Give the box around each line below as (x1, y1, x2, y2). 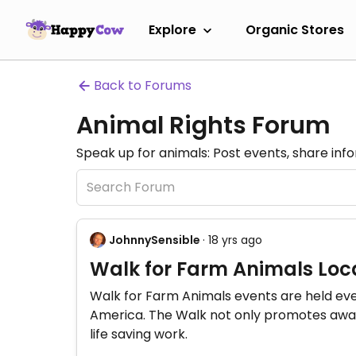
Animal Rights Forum (76, 109, 331, 142)
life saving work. (90, 325, 188, 343)
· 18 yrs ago (203, 232, 262, 248)
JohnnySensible (109, 232, 200, 248)
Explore (149, 20, 196, 39)
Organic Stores (246, 20, 344, 39)
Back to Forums (94, 76, 192, 95)
